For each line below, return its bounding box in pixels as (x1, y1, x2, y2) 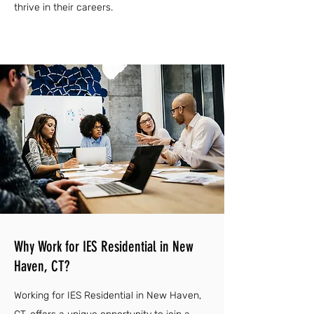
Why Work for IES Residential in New (14, 238, 193, 255)
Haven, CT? (14, 257, 69, 275)
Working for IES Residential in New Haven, (14, 289, 201, 301)
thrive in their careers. (14, 1, 113, 13)
